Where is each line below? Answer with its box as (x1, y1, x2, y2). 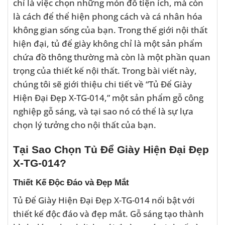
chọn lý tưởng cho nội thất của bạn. (13, 118, 156, 131)
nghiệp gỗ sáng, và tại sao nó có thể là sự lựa (13, 104, 193, 117)
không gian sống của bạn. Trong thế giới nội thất (13, 23, 207, 36)
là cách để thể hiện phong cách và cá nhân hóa (13, 10, 202, 22)
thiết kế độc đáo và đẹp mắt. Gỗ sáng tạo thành (13, 207, 204, 220)
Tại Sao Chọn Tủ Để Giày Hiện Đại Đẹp (13, 144, 209, 156)
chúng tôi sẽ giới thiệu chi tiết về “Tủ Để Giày (13, 77, 192, 90)
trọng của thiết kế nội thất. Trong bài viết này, (13, 64, 197, 76)
